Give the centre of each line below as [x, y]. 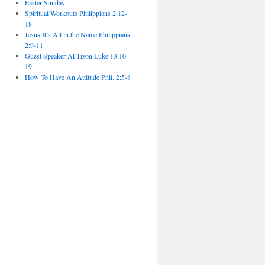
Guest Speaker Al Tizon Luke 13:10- [76, 56]
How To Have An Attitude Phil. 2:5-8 [77, 77]
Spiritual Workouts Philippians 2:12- [76, 13]
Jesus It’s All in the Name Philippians [77, 34]
